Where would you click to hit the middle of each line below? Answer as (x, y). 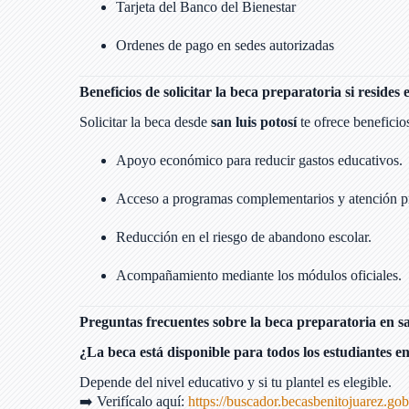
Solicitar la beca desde (145, 122)
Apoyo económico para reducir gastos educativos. (259, 161)
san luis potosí (254, 122)
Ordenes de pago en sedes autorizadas (225, 46)
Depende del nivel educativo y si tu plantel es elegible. (236, 382)
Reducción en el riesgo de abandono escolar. (244, 237)
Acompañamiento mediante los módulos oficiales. (259, 276)
